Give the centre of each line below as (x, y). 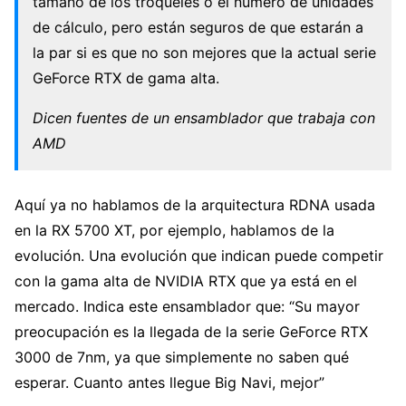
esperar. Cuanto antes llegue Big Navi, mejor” (169, 383)
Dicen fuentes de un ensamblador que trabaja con (204, 118)
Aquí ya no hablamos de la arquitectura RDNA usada (195, 205)
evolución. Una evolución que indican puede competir (199, 256)
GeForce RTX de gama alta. (126, 78)
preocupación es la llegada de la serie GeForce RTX (191, 332)
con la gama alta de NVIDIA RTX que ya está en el (186, 281)
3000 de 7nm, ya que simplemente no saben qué (182, 358)
